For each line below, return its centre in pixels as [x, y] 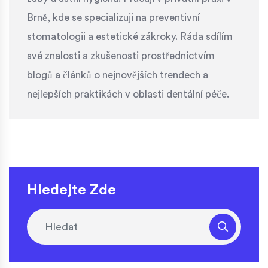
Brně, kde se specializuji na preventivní [113, 18]
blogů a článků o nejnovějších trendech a [118, 75]
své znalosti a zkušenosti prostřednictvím [121, 56]
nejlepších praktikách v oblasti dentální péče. [128, 95]
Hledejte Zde [71, 191]
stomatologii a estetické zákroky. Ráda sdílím [130, 37]
